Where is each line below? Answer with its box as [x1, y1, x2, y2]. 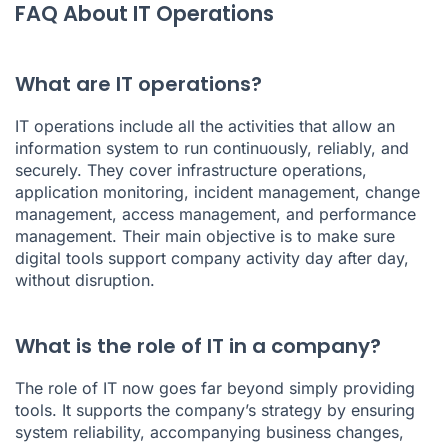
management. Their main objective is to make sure [15, 225, 395, 246]
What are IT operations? [15, 69, 262, 98]
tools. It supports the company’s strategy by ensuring [15, 399, 415, 420]
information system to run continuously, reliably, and [15, 137, 409, 158]
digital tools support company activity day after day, [15, 247, 409, 268]
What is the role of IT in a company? [15, 331, 381, 360]
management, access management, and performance [15, 203, 416, 224]
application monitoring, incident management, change [15, 181, 420, 202]
